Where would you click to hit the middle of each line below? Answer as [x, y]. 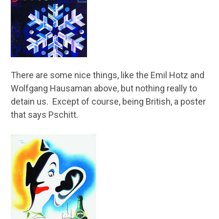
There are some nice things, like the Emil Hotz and [107, 75]
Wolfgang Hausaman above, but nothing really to [104, 88]
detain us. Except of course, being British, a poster [108, 101]
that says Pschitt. [44, 115]
